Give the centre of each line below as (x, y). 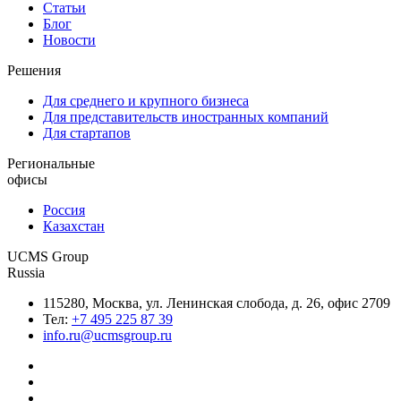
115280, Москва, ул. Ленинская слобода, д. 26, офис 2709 (217, 303)
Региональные (51, 164)
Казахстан (74, 226)
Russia (26, 273)
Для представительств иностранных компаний (186, 117)
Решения (34, 71)
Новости (69, 40)
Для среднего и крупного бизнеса (146, 101)
